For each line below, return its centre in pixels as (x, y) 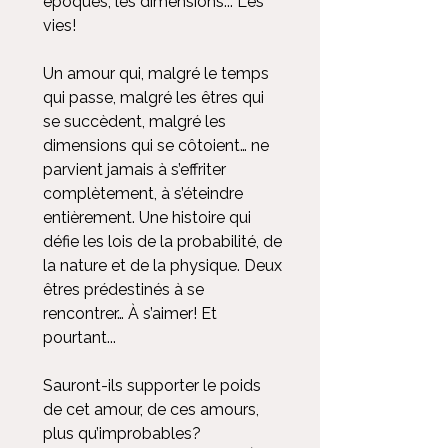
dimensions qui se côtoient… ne (156, 146)
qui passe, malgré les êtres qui (153, 98)
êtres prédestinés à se (123, 290)
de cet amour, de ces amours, (151, 410)
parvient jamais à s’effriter (134, 170)
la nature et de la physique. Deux (162, 266)
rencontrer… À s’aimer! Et (130, 314)
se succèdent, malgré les (134, 122)
